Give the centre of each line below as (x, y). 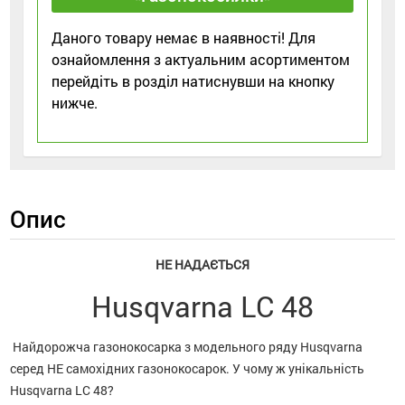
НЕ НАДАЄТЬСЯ (202, 264)
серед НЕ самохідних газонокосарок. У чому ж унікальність (188, 368)
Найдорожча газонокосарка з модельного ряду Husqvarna (187, 346)
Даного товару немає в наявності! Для (184, 37)
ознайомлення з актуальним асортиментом (201, 59)
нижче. (75, 102)
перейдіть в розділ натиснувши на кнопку (193, 80)
